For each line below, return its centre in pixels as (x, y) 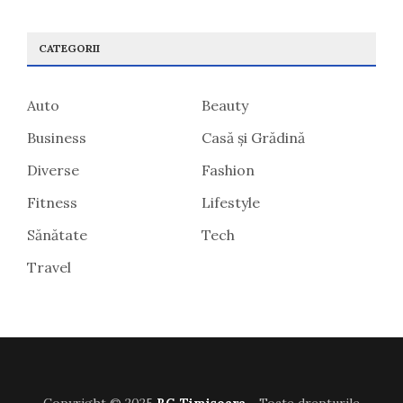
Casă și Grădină (253, 138)
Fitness (52, 203)
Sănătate (57, 235)
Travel (49, 268)
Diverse (53, 170)
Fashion (228, 170)
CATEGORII (69, 49)
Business (57, 138)
